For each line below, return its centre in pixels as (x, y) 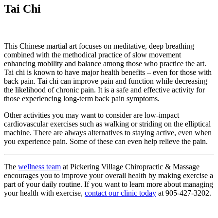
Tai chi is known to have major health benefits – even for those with (108, 73)
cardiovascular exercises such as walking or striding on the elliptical (107, 124)
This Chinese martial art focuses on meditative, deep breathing (99, 46)
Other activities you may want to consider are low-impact (91, 115)
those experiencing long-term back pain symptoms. (82, 99)
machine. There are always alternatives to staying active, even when (108, 133)
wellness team (39, 167)
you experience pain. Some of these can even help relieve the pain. (106, 142)
